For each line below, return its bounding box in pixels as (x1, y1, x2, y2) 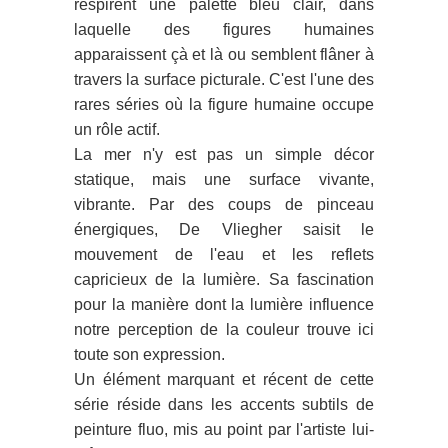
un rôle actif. (74, 121, 160, 138)
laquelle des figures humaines (74, 21, 374, 38)
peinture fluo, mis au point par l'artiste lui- (74, 421, 374, 438)
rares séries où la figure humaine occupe (74, 96, 374, 113)
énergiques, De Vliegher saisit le (74, 221, 374, 238)
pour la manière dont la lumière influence (74, 296, 374, 313)
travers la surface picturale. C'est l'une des (74, 71, 374, 88)
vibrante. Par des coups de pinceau (74, 196, 374, 213)
